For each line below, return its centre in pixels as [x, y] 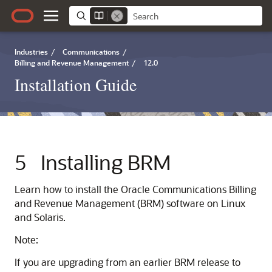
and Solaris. [40, 217]
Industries [31, 52]
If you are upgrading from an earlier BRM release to [127, 262]
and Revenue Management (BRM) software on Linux [130, 203]
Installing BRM [106, 162]
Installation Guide [76, 84]
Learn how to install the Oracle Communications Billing [135, 189]
